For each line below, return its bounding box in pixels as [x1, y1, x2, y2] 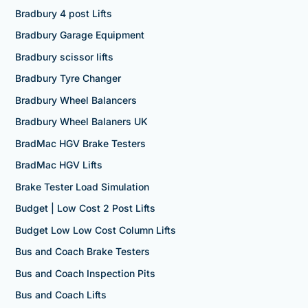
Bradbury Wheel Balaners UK [14, 115, 148, 128]
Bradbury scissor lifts [14, 50, 113, 63]
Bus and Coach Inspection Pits [14, 267, 155, 279]
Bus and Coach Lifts [14, 289, 107, 301]
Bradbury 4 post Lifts [14, 7, 112, 19]
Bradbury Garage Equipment [14, 29, 144, 41]
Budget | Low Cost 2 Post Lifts [14, 202, 155, 214]
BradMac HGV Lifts [14, 159, 102, 171]
